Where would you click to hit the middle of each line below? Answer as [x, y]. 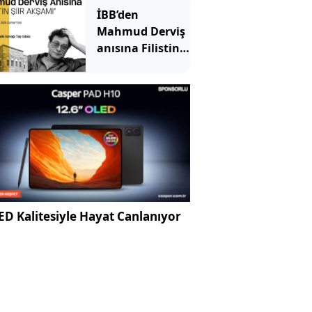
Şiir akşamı [127, 64]
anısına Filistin [138, 48]
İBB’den [117, 14]
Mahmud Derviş [141, 31]
